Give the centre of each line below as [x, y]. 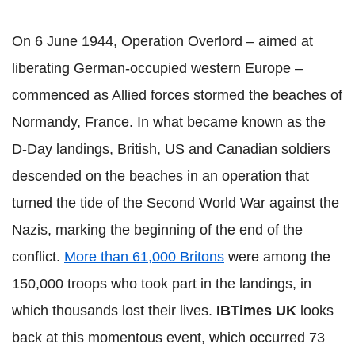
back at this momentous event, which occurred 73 [168, 338]
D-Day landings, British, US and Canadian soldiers [171, 149]
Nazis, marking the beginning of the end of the [157, 230]
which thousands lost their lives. [114, 311]
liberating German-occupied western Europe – [157, 68]
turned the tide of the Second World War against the [176, 203]
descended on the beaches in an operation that [160, 176]
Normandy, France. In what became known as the [169, 122]
